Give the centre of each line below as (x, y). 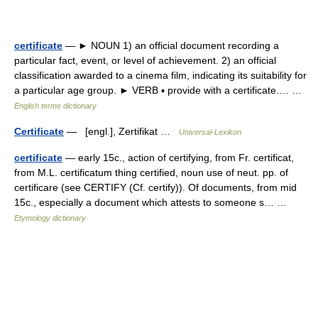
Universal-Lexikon (210, 132)
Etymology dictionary (50, 218)
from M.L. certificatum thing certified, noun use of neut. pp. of (151, 172)
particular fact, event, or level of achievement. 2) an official (145, 60)
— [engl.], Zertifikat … (121, 131)
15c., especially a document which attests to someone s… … (153, 202)
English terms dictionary (55, 106)
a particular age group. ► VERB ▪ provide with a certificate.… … (161, 90)
